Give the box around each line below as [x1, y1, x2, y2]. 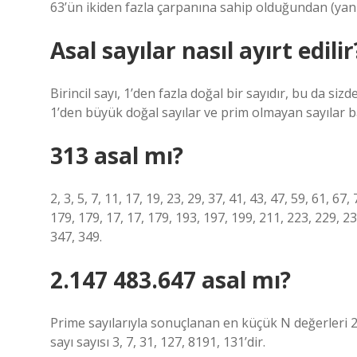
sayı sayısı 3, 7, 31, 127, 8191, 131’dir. [50, 333, 265, 351]
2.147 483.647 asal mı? [50, 265, 291, 295]
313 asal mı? [50, 140, 183, 171]
